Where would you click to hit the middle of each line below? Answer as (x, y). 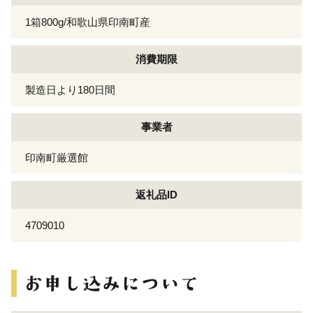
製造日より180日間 (70, 89)
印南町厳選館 (57, 157)
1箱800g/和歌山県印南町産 (88, 22)
